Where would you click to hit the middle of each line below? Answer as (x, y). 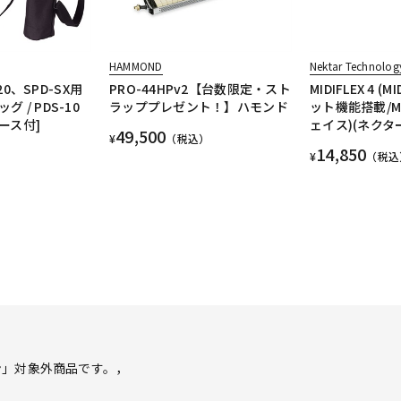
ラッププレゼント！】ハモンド (198, 107)
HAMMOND (136, 66)
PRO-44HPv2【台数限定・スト (200, 89)
